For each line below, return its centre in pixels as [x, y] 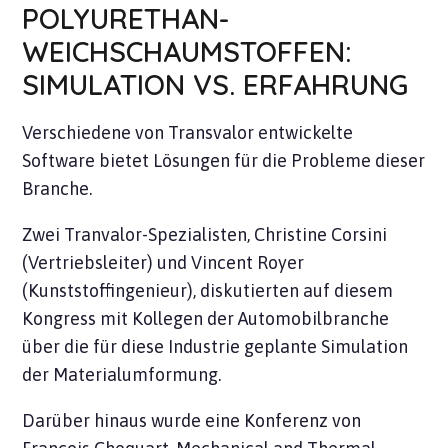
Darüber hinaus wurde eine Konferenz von [192, 421]
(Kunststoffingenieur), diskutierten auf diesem [208, 291]
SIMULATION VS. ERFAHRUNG [215, 85]
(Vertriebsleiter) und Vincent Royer [163, 263]
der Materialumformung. [122, 375]
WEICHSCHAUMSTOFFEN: [187, 52]
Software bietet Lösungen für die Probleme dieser [224, 161]
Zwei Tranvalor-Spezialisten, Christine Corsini [205, 235]
